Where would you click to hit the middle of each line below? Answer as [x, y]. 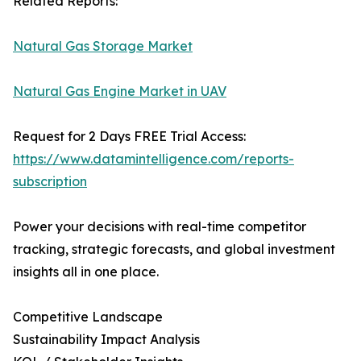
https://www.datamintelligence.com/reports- [154, 159]
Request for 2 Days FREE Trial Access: [129, 137]
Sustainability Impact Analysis [106, 340]
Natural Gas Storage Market [103, 46]
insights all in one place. [86, 272]
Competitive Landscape [88, 317]
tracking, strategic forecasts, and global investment [174, 249]
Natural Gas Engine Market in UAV [120, 91]
